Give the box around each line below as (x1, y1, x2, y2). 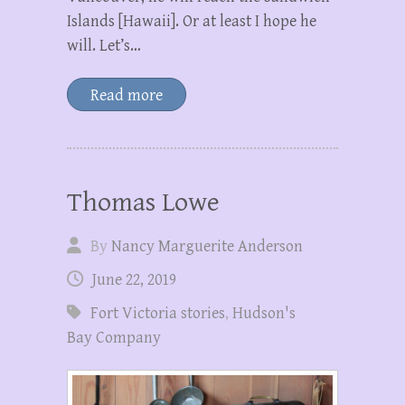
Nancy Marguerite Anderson (111, 236, 303, 256)
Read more (90, 85, 163, 105)
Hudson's (232, 303, 296, 323)
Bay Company (67, 327, 161, 347)
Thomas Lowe (67, 186, 220, 218)
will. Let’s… (67, 35, 141, 55)
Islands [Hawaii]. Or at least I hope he (67, 11, 316, 31)
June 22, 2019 (92, 269, 176, 289)
